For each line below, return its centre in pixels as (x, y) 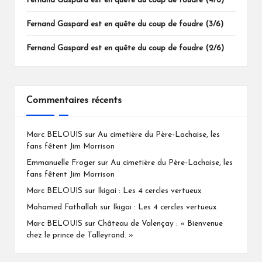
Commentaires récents (74, 100)
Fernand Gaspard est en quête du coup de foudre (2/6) (125, 48)
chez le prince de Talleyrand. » (80, 236)
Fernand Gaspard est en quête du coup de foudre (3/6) (125, 24)
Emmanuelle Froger (61, 163)
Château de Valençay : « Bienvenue (160, 224)
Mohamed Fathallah (62, 208)
